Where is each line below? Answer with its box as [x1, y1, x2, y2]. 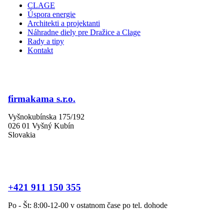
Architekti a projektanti [27, 19, 100, 28]
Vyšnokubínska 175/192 [8, 112, 84, 121]
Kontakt [27, 46, 53, 55]
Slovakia [8, 130, 35, 139]
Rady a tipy [27, 37, 64, 46]
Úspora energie [27, 10, 75, 19]
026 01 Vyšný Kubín [8, 121, 74, 130]
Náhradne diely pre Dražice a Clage [27, 28, 140, 37]
